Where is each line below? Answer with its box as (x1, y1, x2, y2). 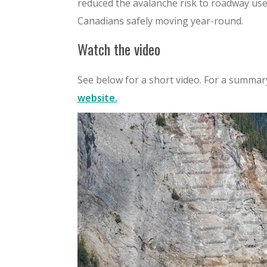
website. (77, 91, 117, 105)
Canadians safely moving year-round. (77, 14, 243, 28)
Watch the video (77, 38, 160, 60)
